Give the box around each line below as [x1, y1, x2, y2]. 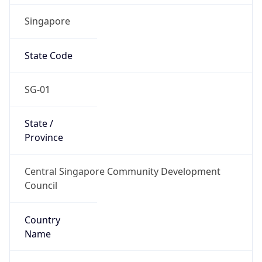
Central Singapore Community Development [24, 165, 220, 178]
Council [24, 179, 57, 192]
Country [24, 213, 60, 226]
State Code [24, 49, 73, 62]
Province [24, 131, 63, 144]
